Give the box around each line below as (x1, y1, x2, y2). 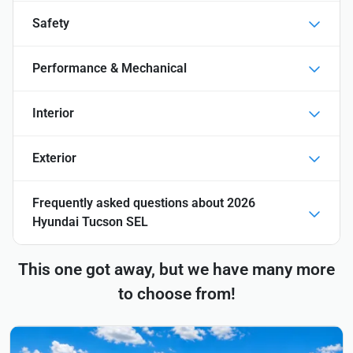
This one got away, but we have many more (18, 260, 335, 280)
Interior (32, 106, 74, 121)
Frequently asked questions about (32, 195, 227, 211)
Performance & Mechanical (32, 61, 187, 76)
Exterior (32, 150, 76, 166)
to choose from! (117, 284, 236, 304)
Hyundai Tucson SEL (32, 214, 148, 230)
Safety (32, 16, 69, 32)
